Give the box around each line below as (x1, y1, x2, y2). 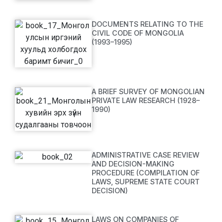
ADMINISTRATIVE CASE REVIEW (92, 151, 200, 159)
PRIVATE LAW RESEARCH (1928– (92, 96, 200, 105)
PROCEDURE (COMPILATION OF (92, 168, 200, 177)
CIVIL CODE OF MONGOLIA (92, 29, 184, 37)
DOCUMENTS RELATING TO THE (92, 20, 204, 28)
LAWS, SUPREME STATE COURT (92, 177, 200, 186)
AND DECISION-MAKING (92, 160, 175, 168)
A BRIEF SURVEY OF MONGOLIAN (92, 87, 205, 96)
